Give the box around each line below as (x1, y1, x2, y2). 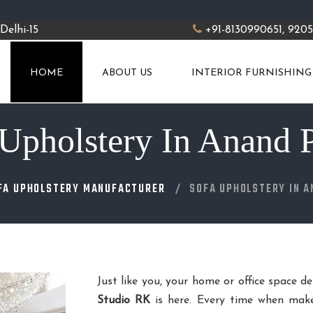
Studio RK (97, 295, 151, 307)
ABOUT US (102, 68, 152, 79)
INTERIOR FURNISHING (191, 68, 312, 79)
